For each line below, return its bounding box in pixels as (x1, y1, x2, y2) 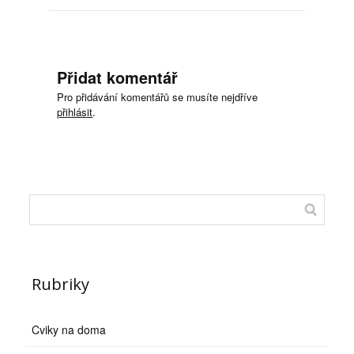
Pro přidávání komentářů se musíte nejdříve (57, 89, 258, 105)
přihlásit (57, 104, 93, 120)
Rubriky (32, 273, 90, 296)
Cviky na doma (32, 322, 107, 338)
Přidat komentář (57, 66, 179, 89)
